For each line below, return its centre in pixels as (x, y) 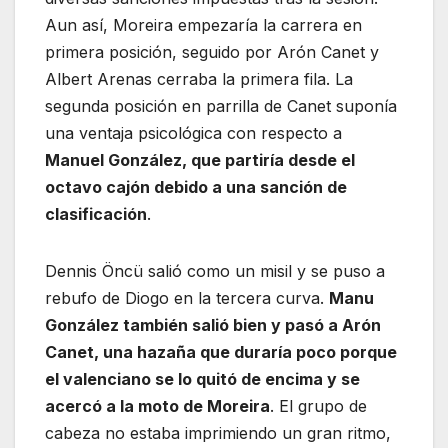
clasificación (96, 214)
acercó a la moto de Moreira (157, 406)
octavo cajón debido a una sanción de (196, 187)
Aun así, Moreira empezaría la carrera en (203, 25)
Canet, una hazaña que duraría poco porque (221, 352)
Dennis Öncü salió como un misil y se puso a (215, 271)
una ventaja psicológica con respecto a (193, 133)
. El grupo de (318, 406)
